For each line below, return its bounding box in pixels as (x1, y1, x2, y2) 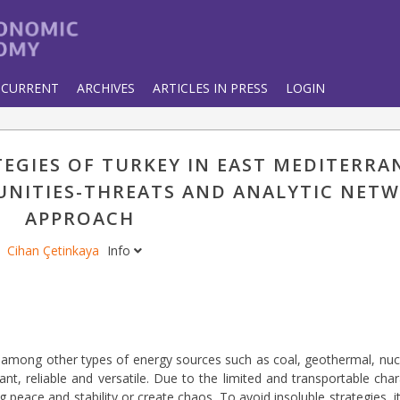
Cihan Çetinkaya (7, 242, 103, 259)
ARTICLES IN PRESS (153, 79, 268, 96)
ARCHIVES (77, 79, 135, 96)
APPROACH (25, 206, 136, 230)
